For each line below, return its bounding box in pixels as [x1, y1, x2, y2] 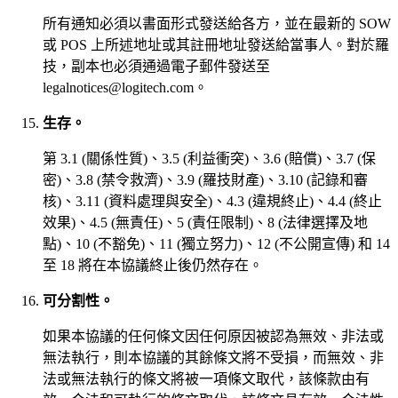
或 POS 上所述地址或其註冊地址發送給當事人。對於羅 [43, 36, 389, 52]
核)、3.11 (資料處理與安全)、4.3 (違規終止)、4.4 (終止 [43, 193, 382, 209]
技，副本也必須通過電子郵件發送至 [43, 58, 270, 74]
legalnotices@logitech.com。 [43, 79, 208, 95]
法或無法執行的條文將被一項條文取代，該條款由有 [43, 370, 370, 386]
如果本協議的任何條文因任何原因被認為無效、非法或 [43, 328, 384, 344]
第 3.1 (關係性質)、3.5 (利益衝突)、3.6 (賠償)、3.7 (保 [43, 150, 376, 166]
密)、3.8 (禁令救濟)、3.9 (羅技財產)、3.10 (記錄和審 [43, 171, 368, 187]
